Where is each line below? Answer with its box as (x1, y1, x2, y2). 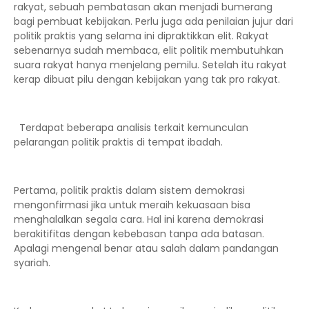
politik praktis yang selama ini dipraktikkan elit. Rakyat (14, 29, 269, 43)
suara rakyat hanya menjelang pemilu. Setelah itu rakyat (14, 58, 287, 72)
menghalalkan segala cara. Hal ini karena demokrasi (14, 212, 263, 226)
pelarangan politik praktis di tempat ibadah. (14, 135, 226, 149)
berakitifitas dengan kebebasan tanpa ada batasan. (14, 227, 264, 241)
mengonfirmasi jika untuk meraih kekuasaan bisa (14, 198, 250, 212)
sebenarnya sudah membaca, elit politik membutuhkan (14, 43, 283, 57)
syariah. (14, 256, 53, 270)
